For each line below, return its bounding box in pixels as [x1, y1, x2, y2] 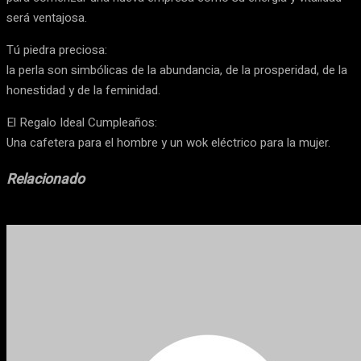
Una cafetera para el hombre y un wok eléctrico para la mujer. [6, 134, 330, 151]
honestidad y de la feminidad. [6, 81, 160, 99]
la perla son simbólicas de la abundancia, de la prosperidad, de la [6, 61, 347, 79]
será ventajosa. [6, 9, 87, 27]
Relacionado [6, 168, 85, 189]
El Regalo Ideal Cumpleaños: [6, 114, 157, 131]
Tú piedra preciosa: [6, 41, 107, 59]
